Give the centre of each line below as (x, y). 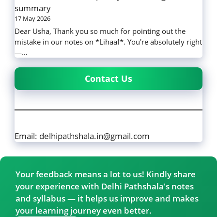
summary (33, 8)
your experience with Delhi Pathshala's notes (105, 186)
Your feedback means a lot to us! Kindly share (106, 174)
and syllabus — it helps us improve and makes (107, 199)
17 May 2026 (32, 19)
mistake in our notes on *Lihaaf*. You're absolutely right (108, 42)
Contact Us (108, 79)
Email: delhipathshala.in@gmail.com (82, 136)
